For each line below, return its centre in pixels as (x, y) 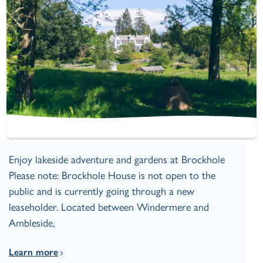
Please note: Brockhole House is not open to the (112, 176)
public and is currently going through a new (102, 192)
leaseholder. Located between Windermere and (109, 208)
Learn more (34, 252)
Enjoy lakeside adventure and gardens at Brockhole (117, 160)
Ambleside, (32, 223)
